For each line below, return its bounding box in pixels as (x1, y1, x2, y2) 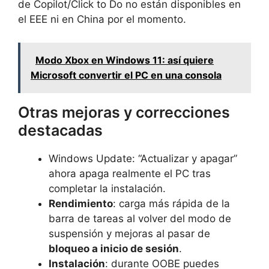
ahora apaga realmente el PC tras (49, 167, 211, 180)
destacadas (18, 121, 103, 139)
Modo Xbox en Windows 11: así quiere (35, 53, 214, 66)
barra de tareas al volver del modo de (49, 212, 231, 225)
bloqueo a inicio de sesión (49, 242, 179, 255)
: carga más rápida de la (113, 197, 230, 210)
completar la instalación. (49, 182, 166, 195)
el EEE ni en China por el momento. (18, 13, 186, 26)
